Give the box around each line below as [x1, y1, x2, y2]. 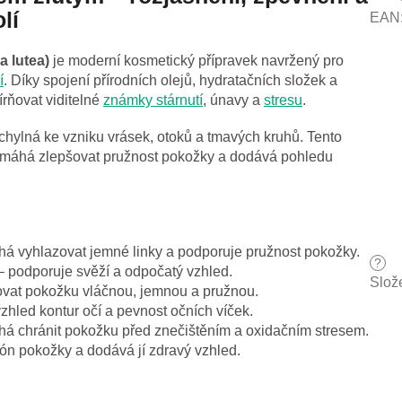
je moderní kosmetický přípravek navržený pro [49, 53, 344, 69]
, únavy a [203, 92, 264, 109]
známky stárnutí [103, 92, 203, 109]
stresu [264, 92, 302, 109]
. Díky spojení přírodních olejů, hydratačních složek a [4, 73, 337, 89]
